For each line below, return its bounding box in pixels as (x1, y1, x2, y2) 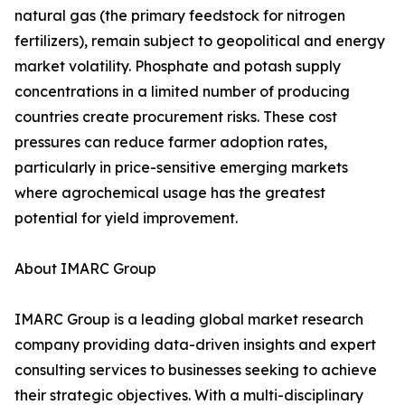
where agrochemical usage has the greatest (14, 184, 325, 202)
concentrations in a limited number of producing (14, 82, 350, 101)
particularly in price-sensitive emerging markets (14, 158, 348, 177)
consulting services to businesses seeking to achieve (14, 361, 377, 380)
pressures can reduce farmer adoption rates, (14, 133, 327, 152)
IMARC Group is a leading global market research (14, 310, 363, 329)
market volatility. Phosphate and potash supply (14, 57, 341, 76)
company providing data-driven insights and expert (14, 335, 376, 354)
